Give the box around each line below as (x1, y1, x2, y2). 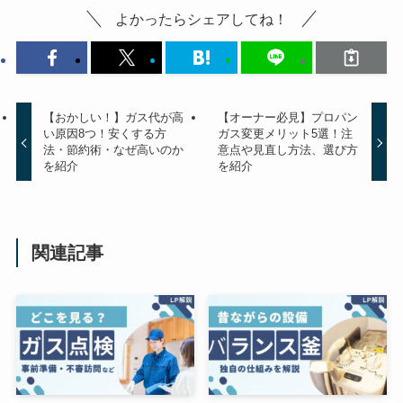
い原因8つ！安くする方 (43, 127, 167, 141)
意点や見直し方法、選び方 (217, 143, 358, 157)
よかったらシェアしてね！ (115, 10, 288, 27)
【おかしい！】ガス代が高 (43, 111, 184, 125)
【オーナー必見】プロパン (217, 111, 358, 125)
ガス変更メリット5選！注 (217, 127, 353, 141)
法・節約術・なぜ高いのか (43, 143, 184, 157)
